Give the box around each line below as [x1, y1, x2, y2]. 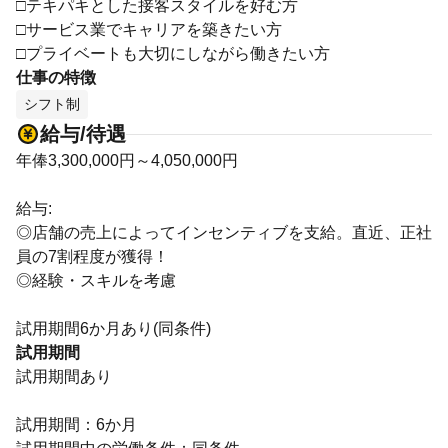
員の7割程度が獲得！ [16, 248, 169, 265]
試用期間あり [16, 368, 112, 385]
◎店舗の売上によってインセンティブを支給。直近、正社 [16, 224, 432, 241]
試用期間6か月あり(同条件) [16, 320, 211, 337]
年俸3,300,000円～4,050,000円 [16, 152, 238, 169]
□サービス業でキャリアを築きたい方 [16, 21, 282, 38]
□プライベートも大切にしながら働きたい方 [16, 45, 330, 62]
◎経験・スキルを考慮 [16, 272, 176, 289]
